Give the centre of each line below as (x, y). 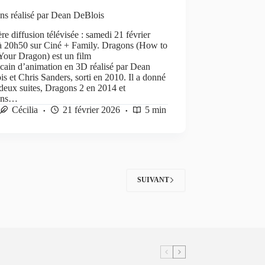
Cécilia (25, 109)
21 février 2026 (92, 109)
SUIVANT (153, 180)
